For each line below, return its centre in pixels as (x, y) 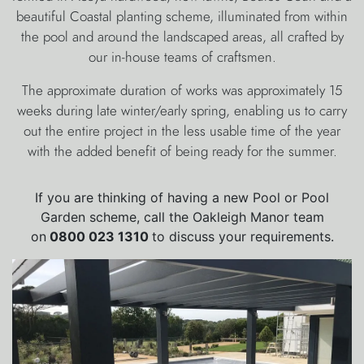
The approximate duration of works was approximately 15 (182, 91)
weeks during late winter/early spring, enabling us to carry (182, 111)
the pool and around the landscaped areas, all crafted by (182, 37)
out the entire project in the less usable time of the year (182, 131)
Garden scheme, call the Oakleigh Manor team (182, 217)
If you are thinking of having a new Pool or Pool (182, 198)
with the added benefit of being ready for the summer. (182, 152)
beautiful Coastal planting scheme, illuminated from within (182, 17)
